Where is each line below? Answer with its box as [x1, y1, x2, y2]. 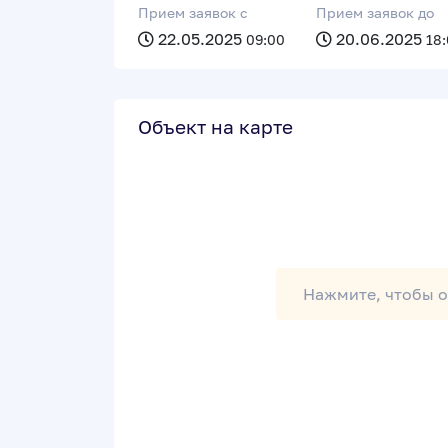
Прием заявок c [138, 4, 248, 21]
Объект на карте [138, 115, 293, 138]
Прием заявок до [316, 4, 434, 21]
